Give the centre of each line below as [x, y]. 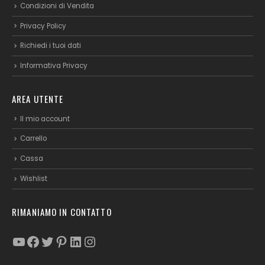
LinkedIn [97, 241]
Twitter [63, 241]
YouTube [42, 241]
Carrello [33, 139]
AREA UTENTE [38, 98]
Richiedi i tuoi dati [51, 46]
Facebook [60, 241]
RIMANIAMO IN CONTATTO [62, 211]
